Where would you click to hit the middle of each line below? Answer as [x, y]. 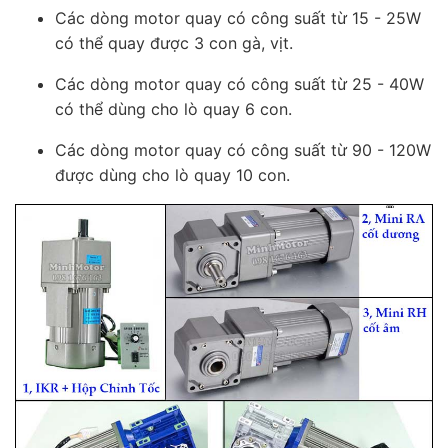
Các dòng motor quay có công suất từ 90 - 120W [243, 150]
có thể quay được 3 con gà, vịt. [174, 43]
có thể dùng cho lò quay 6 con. [176, 109]
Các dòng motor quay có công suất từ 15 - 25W [238, 18]
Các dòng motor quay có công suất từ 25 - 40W [239, 84]
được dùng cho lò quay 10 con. [172, 175]
